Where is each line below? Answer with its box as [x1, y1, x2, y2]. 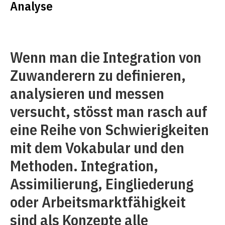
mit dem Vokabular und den [10, 138, 184, 157]
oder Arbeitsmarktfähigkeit [10, 192, 186, 211]
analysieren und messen [10, 83, 164, 103]
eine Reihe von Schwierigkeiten [10, 120, 209, 139]
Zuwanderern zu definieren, [10, 65, 186, 85]
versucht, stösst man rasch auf [10, 101, 207, 121]
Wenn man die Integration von [10, 47, 201, 67]
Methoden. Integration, [10, 156, 158, 175]
